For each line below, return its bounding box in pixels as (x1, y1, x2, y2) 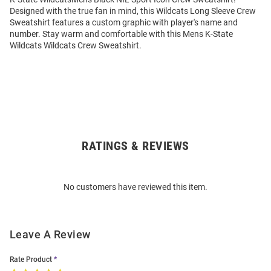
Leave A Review (10, 228, 91, 241)
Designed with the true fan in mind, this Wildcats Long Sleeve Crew (10, 6, 256, 16)
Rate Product (10, 255, 52, 264)
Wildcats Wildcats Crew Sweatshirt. (10, 41, 142, 51)
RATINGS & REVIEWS (82, 139, 189, 154)
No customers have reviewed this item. (64, 182, 207, 192)
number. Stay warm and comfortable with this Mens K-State (10, 29, 233, 39)
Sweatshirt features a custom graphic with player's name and (10, 18, 238, 28)
